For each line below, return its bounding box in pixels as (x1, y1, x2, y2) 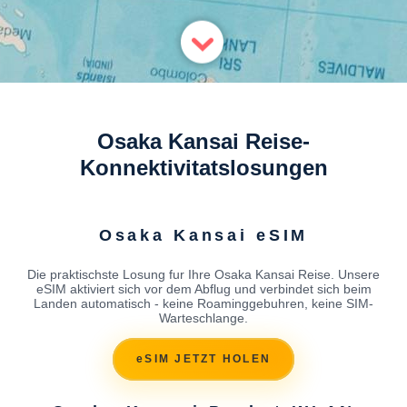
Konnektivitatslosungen (79, 155, 328, 180)
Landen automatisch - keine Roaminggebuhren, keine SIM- (34, 295, 373, 311)
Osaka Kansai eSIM (98, 225, 309, 244)
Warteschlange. (159, 310, 248, 325)
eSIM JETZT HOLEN (136, 352, 271, 366)
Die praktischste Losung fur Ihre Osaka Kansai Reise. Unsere (27, 266, 380, 282)
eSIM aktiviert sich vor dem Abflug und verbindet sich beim (35, 281, 372, 296)
